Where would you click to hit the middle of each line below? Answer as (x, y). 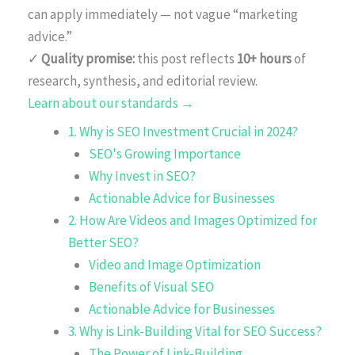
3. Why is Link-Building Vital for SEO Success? (195, 331)
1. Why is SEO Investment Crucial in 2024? (183, 131)
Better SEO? (103, 242)
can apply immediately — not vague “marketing (163, 14)
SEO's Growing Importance (164, 153)
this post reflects (186, 58)
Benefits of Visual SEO (151, 286)
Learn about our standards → (111, 103)
